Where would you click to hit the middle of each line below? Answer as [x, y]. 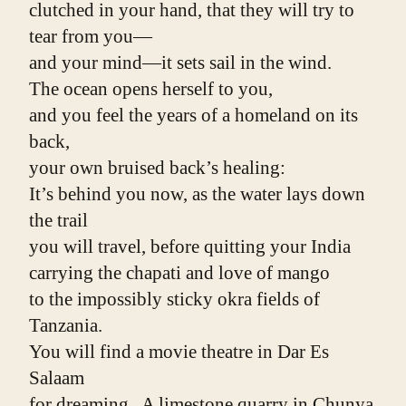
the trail [58, 221]
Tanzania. [66, 326]
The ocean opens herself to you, [151, 89]
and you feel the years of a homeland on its [193, 116]
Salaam [57, 378]
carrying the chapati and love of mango [179, 273]
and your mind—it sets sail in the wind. [180, 63]
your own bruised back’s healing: [157, 168]
